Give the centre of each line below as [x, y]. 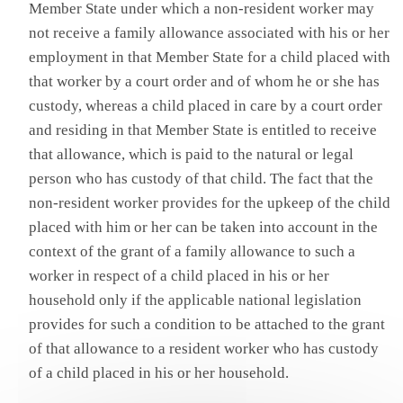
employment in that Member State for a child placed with [210, 57]
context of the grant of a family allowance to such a [193, 251]
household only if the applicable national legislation [196, 300]
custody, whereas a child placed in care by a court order [206, 105]
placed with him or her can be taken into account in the [204, 227]
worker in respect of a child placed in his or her [179, 275]
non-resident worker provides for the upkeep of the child [210, 202]
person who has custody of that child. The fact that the [201, 178]
